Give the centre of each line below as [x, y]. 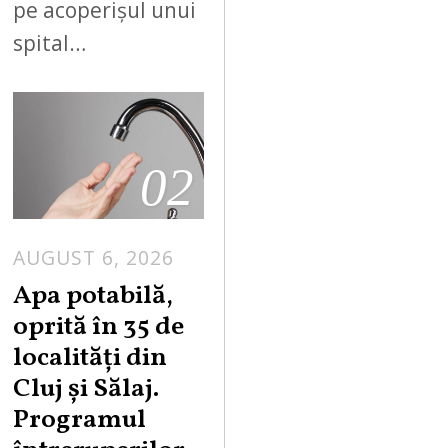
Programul [80, 421]
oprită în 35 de [99, 328]
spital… [50, 43]
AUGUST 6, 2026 [94, 257]
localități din [90, 359]
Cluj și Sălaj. [86, 390]
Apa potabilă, [93, 297]
